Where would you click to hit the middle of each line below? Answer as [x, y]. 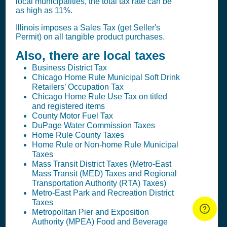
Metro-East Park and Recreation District [103, 193]
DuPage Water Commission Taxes [93, 126]
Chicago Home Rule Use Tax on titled [100, 97]
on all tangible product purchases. [104, 37]
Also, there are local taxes [90, 56]
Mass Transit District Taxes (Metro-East [102, 164]
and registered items [68, 106]
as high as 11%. [44, 10]
